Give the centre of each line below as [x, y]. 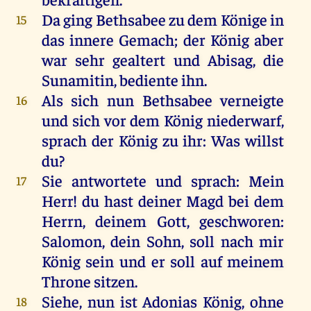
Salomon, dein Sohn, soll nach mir [163, 240]
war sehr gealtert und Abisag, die [163, 59]
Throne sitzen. [89, 280]
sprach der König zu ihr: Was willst [163, 140]
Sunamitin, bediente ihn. [124, 79]
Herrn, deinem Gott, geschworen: [163, 220]
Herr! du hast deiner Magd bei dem [163, 200]
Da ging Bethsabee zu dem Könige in [163, 19]
